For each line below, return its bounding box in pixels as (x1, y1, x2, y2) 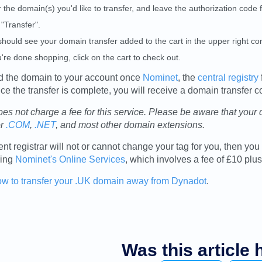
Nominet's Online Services (15, 154, 125, 164)
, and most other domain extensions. (56, 120, 205, 130)
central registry (198, 73, 258, 82)
